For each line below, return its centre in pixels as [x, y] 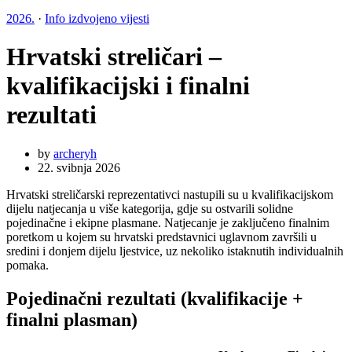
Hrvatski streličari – [114, 57]
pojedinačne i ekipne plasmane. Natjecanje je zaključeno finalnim [168, 222]
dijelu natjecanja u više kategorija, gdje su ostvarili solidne [150, 208]
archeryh [75, 153]
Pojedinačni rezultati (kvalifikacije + [155, 298]
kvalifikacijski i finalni [128, 86]
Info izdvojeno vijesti [97, 18]
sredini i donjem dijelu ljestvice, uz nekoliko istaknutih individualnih [175, 251]
